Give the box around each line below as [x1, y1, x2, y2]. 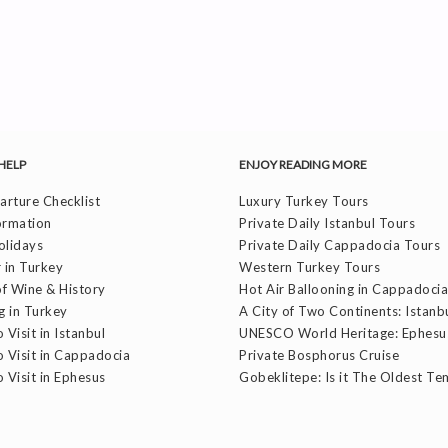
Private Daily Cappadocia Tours [239, 236, 440, 253]
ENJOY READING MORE [239, 156, 367, 172]
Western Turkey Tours [239, 258, 380, 275]
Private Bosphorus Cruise [239, 346, 399, 363]
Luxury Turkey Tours [239, 192, 369, 209]
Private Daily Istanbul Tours [239, 214, 415, 231]
